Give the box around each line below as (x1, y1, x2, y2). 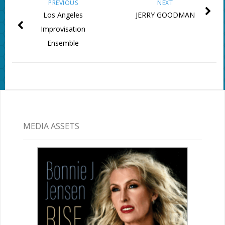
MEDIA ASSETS (23, 120, 79, 132)
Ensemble (47, 38, 79, 48)
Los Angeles (43, 10, 83, 20)
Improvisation (41, 24, 86, 34)
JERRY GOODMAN (135, 10, 195, 20)
